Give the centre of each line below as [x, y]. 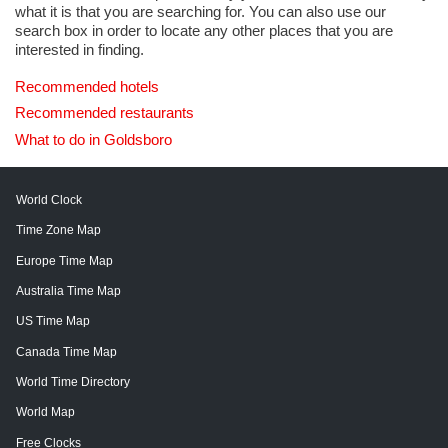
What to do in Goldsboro [93, 139]
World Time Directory [73, 382]
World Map [45, 412]
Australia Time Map [68, 290]
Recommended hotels [87, 87]
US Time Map [53, 321]
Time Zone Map [58, 230]
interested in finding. [79, 50]
